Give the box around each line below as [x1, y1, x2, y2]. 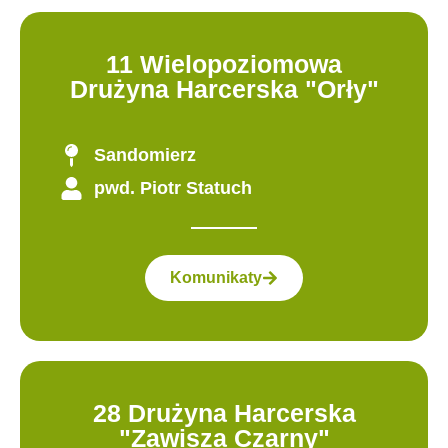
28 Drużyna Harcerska [92, 398, 356, 427]
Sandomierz [93, 145, 196, 166]
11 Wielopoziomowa [106, 50, 342, 79]
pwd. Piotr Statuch [93, 178, 252, 199]
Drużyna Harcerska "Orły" [69, 75, 379, 104]
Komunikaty [170, 268, 262, 286]
